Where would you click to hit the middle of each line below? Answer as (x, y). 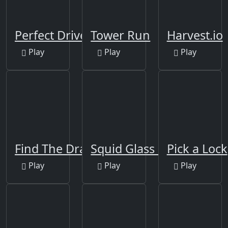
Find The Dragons (64, 149)
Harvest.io (195, 35)
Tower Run (121, 35)
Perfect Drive (51, 35)
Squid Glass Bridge (143, 149)
